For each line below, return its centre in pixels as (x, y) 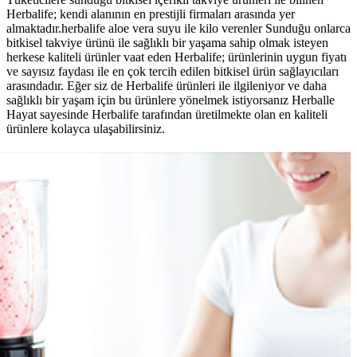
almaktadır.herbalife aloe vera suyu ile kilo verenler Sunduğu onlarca (178, 29)
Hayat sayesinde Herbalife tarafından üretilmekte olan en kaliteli (167, 115)
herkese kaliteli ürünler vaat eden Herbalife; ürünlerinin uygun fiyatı (177, 57)
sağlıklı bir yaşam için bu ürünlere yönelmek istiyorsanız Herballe (171, 100)
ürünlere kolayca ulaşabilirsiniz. (86, 129)
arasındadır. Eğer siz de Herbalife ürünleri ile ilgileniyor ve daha (167, 86)
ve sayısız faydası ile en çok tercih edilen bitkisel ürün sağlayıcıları (173, 72)
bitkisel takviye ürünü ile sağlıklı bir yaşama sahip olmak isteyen (167, 43)
